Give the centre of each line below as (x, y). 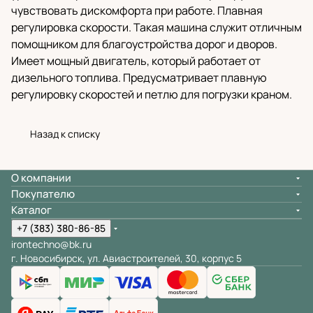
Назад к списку (65, 134)
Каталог (31, 210)
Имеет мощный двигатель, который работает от (136, 61)
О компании (41, 178)
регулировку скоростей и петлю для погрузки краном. (152, 95)
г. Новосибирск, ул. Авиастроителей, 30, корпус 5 (126, 259)
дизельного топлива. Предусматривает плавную (139, 78)
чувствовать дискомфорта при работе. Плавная (137, 11)
